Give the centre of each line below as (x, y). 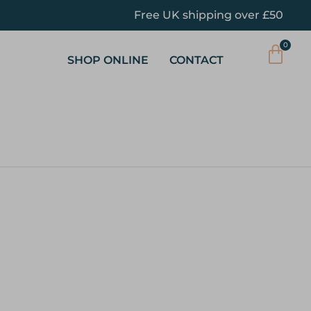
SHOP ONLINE (108, 60)
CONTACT (197, 60)
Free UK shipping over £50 (209, 15)
